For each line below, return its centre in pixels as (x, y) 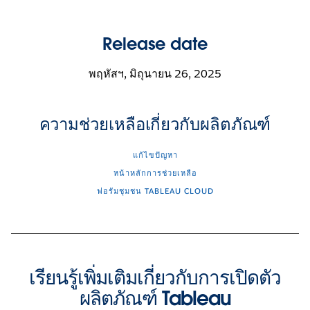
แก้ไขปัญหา (155, 155)
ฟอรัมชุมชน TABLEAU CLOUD (155, 191)
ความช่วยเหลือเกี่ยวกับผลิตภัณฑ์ (155, 124)
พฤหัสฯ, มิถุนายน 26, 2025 (155, 73)
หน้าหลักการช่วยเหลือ (155, 173)
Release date (155, 44)
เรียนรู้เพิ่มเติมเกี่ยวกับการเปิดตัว (155, 277)
